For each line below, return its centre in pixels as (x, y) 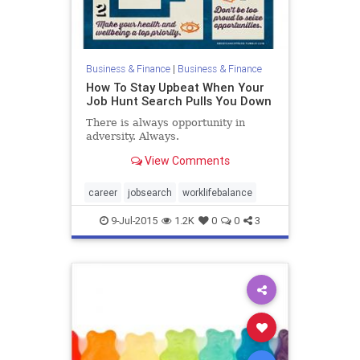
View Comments (186, 160)
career (103, 193)
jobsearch (150, 193)
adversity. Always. (132, 136)
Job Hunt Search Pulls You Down (178, 100)
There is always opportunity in (165, 122)
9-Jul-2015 (133, 221)
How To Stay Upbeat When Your (175, 87)
